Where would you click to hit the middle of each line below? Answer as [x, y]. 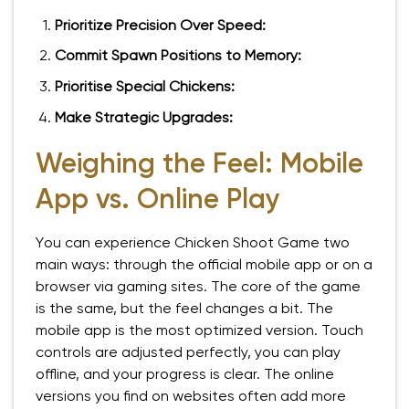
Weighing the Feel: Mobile [199, 166]
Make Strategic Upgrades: [143, 118]
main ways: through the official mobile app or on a [204, 266]
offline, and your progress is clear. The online [185, 375]
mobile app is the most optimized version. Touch [199, 331]
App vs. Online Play [158, 201]
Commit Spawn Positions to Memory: [178, 57]
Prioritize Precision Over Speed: [160, 26]
